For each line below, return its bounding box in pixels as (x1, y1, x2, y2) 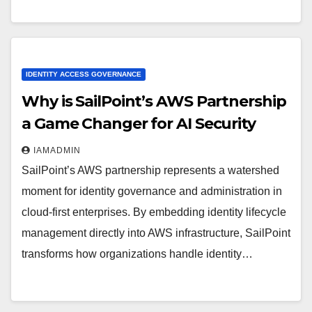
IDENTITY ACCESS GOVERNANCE (26, 70, 141, 78)
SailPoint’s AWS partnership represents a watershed (22, 164, 279, 176)
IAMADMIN (33, 146, 81, 155)
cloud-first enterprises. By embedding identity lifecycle (22, 206, 286, 218)
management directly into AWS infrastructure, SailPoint (22, 227, 290, 239)
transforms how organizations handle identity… (22, 248, 253, 260)
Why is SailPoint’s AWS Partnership (22, 92, 286, 111)
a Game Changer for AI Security (22, 114, 256, 133)
